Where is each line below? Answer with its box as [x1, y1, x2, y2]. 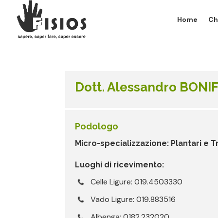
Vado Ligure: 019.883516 [91, 194, 176, 204]
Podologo [75, 121, 119, 131]
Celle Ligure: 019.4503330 [91, 176, 183, 187]
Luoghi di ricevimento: [75, 160, 164, 169]
